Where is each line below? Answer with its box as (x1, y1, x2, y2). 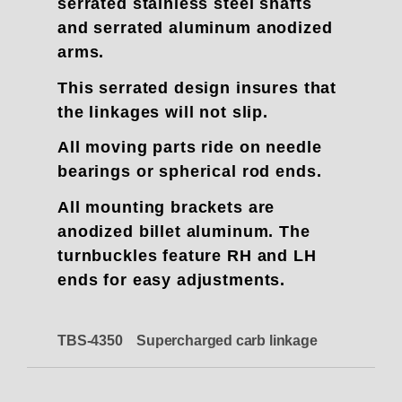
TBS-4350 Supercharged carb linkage (57, 332, 321, 348)
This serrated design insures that (57, 78, 337, 97)
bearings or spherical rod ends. (57, 162, 322, 181)
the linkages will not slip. (57, 102, 268, 121)
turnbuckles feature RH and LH (57, 247, 317, 266)
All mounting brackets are (57, 198, 275, 217)
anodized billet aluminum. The (57, 223, 310, 241)
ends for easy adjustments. (57, 271, 286, 290)
